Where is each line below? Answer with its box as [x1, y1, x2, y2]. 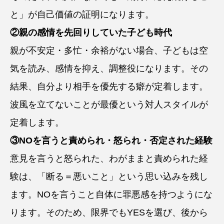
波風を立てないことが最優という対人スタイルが [10, 99, 208, 110]
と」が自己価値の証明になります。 [10, 9, 154, 20]
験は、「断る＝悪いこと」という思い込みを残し [10, 171, 208, 182]
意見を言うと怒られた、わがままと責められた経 [10, 153, 208, 164]
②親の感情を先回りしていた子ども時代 [10, 27, 172, 38]
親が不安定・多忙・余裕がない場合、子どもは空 [10, 45, 208, 56]
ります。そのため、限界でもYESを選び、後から [10, 207, 208, 218]
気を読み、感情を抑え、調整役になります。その [10, 63, 208, 74]
